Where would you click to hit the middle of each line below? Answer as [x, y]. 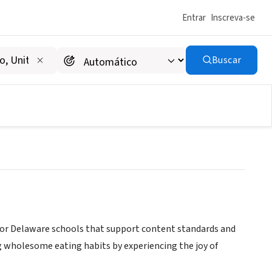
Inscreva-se [233, 18]
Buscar [226, 60]
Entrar [194, 18]
